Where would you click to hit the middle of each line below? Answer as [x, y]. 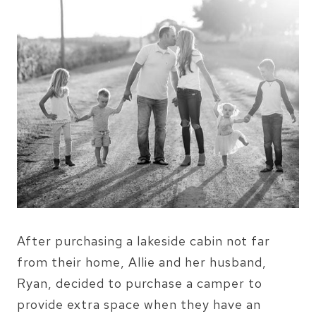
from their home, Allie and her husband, [142, 262]
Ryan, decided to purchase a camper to [140, 283]
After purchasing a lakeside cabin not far [144, 241]
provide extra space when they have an [139, 304]
